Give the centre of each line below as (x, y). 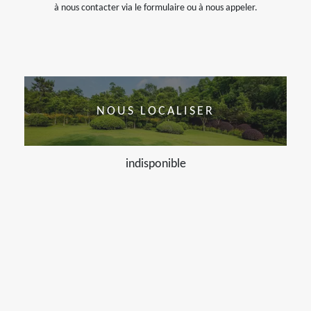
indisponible (155, 164)
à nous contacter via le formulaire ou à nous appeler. (155, 8)
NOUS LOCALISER (155, 111)
